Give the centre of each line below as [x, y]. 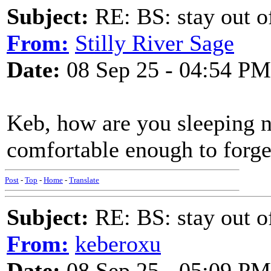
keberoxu [118, 244]
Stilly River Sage [155, 43]
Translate [84, 180]
